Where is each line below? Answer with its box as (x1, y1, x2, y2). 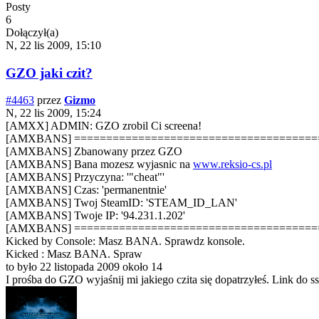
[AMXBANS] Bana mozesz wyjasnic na (6, 158, 193, 171)
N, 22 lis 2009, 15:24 (6, 107, 101, 120)
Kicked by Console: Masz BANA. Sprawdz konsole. (6, 235, 245, 248)
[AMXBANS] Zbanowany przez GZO (6, 145, 182, 158)
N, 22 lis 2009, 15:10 (6, 39, 101, 52)
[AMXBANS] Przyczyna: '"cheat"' (6, 171, 164, 184)
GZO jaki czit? (6, 65, 93, 80)
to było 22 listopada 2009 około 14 (6, 261, 162, 273)
